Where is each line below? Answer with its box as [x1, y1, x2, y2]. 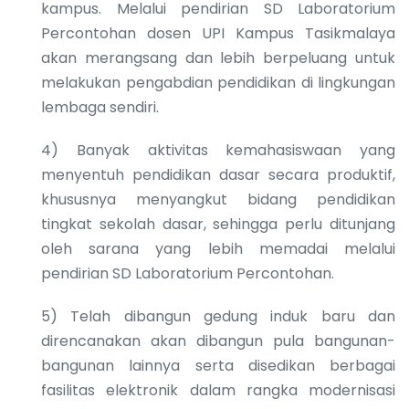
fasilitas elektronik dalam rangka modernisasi [41, 379, 395, 401]
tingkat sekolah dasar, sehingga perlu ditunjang [41, 213, 395, 235]
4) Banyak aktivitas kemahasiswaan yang [41, 139, 395, 161]
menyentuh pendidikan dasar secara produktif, [41, 163, 395, 185]
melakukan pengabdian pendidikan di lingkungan [41, 71, 395, 93]
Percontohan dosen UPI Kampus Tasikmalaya [41, 22, 395, 44]
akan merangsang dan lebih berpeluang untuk [41, 47, 395, 68]
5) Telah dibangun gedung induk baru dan [41, 305, 395, 327]
